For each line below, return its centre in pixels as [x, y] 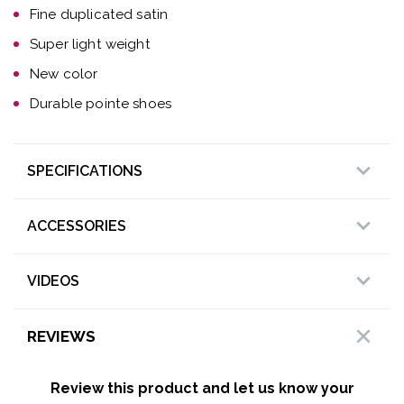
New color [64, 74]
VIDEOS [53, 281]
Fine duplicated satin [99, 15]
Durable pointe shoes [101, 104]
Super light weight [90, 45]
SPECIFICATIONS [85, 171]
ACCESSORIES [77, 226]
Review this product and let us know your [202, 389]
